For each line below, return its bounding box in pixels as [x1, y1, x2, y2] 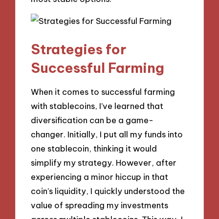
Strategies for [31, 40, 127, 58]
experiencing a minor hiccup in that [31, 172, 169, 182]
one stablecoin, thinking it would [31, 143, 157, 154]
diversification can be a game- [31, 115, 154, 126]
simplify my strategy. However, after [31, 157, 177, 168]
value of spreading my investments [31, 200, 169, 211]
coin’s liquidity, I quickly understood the [31, 186, 185, 197]
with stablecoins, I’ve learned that [31, 101, 164, 111]
